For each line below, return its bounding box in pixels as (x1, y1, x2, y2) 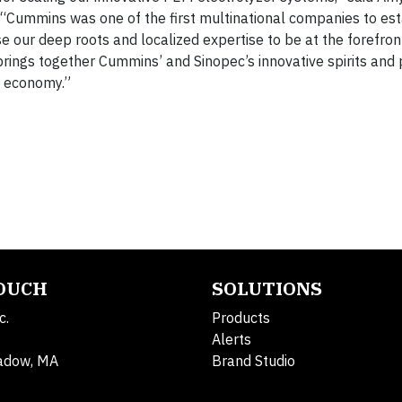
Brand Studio (212, 351, 295, 370)
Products (212, 308, 270, 327)
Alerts (212, 329, 251, 348)
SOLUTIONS (212, 275, 322, 301)
